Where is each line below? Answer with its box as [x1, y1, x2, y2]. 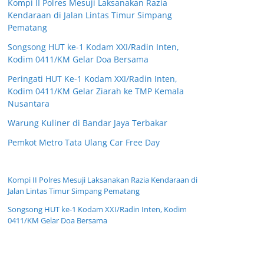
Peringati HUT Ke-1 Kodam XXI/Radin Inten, [8, 73, 177, 85]
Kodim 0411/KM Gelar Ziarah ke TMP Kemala [8, 85, 184, 97]
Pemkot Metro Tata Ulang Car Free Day [8, 137, 160, 148]
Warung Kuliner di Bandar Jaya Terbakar [8, 117, 167, 129]
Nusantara [8, 98, 49, 110]
